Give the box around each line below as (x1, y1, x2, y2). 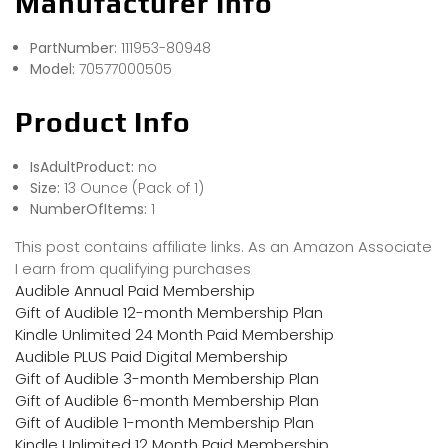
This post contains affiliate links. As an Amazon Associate (15, 236, 432, 258)
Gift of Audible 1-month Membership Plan (15, 412, 314, 434)
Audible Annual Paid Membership (15, 280, 255, 302)
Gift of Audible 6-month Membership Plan (15, 390, 319, 412)
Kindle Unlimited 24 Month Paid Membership (15, 324, 334, 346)
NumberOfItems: (30, 199, 151, 220)
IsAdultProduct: (30, 157, 138, 178)
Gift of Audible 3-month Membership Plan (15, 368, 319, 390)
